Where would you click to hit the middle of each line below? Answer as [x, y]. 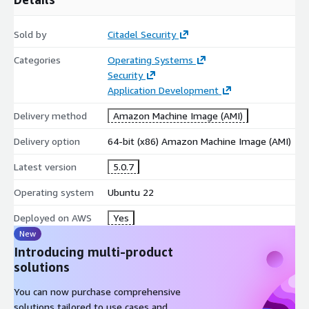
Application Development [163, 90]
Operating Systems [150, 59]
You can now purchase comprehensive [97, 291]
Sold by [30, 34]
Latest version [45, 166]
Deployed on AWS [53, 217]
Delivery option [47, 141]
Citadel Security [141, 34]
